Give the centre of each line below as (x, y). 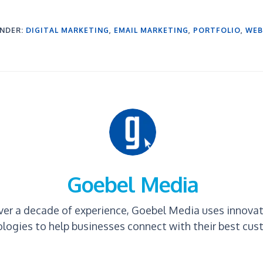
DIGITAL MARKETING (68, 30)
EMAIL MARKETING (151, 30)
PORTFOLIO (217, 30)
